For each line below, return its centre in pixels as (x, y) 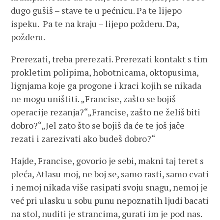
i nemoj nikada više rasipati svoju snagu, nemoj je (110, 187)
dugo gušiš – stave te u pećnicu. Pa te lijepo (96, 10)
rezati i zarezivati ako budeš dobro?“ (83, 138)
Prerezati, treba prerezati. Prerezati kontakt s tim (110, 59)
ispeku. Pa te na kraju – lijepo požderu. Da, (95, 24)
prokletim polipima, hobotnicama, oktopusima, (105, 72)
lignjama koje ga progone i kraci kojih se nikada (106, 85)
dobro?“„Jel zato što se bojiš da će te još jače (98, 125)
